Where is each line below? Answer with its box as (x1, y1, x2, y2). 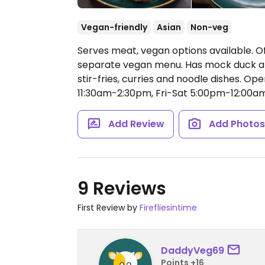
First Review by (77, 202, 140, 214)
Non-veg (190, 21, 228, 33)
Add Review (108, 117, 164, 131)
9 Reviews (77, 176, 166, 201)
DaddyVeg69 (161, 243, 224, 257)
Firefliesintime (140, 202, 197, 214)
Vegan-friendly (81, 21, 147, 33)
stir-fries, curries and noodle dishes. (77, 72, 244, 86)
